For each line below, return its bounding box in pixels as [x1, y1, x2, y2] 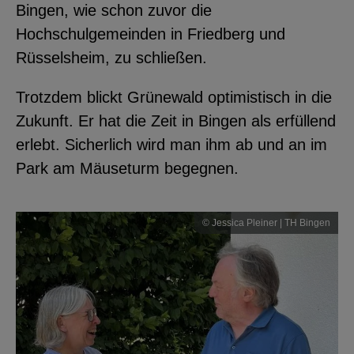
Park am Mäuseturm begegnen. [16, 159, 239, 177]
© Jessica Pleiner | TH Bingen [201, 217, 330, 228]
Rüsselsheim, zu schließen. [16, 48, 212, 66]
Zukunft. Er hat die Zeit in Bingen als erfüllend [16, 111, 336, 130]
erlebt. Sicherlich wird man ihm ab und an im [16, 135, 327, 153]
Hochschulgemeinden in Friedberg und [16, 24, 285, 43]
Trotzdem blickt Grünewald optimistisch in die [16, 88, 332, 106]
